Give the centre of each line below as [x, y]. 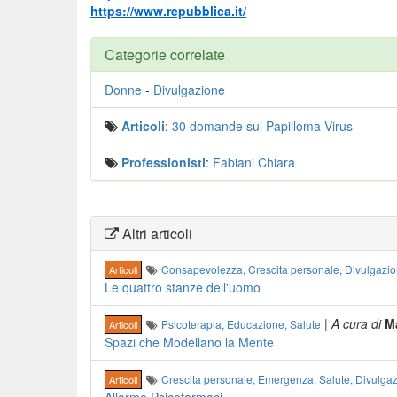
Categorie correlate [165, 54]
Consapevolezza [202, 269]
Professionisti [163, 162]
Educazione [256, 324]
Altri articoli [156, 234]
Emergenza [286, 379]
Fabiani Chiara [254, 162]
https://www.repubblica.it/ [168, 11]
